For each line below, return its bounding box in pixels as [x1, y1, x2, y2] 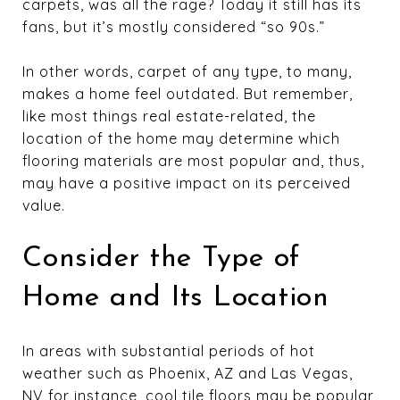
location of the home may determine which [22, 129, 340, 147]
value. [22, 196, 65, 214]
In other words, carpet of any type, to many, [22, 62, 352, 80]
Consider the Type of [22, 245, 300, 273]
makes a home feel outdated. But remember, [22, 85, 353, 103]
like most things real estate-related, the [22, 107, 316, 125]
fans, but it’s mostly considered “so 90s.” [22, 18, 325, 36]
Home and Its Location [22, 284, 329, 312]
